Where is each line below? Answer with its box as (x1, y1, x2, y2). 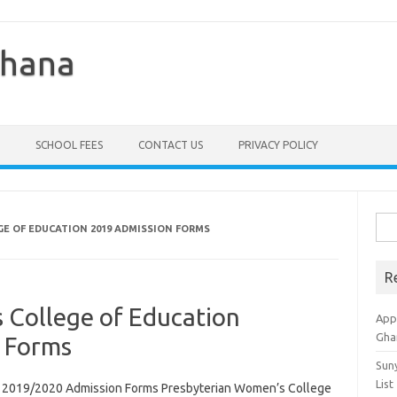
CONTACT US (138, 139, 203, 151)
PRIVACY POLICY (238, 139, 318, 151)
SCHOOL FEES (35, 139, 103, 151)
